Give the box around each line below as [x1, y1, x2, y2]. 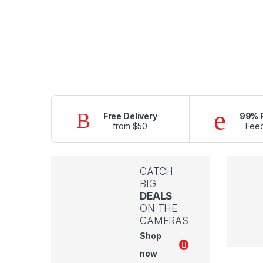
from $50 [113, 120, 148, 131]
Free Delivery [103, 110, 157, 121]
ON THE [140, 203, 178, 215]
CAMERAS [140, 215, 189, 227]
